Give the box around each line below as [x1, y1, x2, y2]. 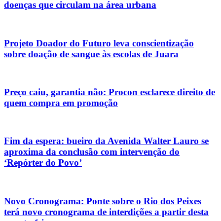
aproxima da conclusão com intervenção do [4, 147, 180, 157]
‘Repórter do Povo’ [4, 157, 82, 168]
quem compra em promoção [4, 98, 118, 109]
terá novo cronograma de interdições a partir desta [4, 206, 209, 217]
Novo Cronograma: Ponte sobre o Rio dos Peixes [4, 195, 201, 206]
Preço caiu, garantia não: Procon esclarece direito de [4, 87, 215, 98]
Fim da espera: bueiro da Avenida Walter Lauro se [4, 136, 209, 147]
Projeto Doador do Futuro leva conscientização [4, 37, 194, 48]
